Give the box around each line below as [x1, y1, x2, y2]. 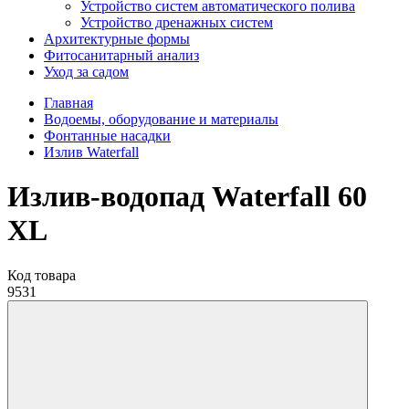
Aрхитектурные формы [44, 31, 190, 47]
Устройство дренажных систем [80, 15, 273, 30]
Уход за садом [44, 64, 129, 79]
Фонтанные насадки [44, 128, 171, 143]
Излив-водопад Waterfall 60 [7, 180, 367, 214]
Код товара [7, 267, 76, 283]
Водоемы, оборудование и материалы [44, 111, 278, 127]
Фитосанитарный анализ [44, 47, 199, 63]
